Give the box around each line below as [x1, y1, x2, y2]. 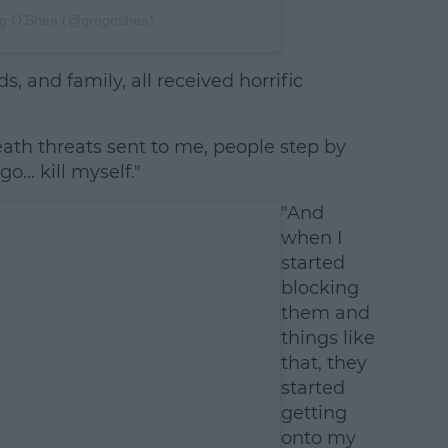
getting [280, 402, 347, 425]
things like [280, 327, 375, 350]
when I [280, 227, 342, 250]
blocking [280, 277, 359, 300]
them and [280, 302, 370, 325]
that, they [280, 352, 367, 375]
